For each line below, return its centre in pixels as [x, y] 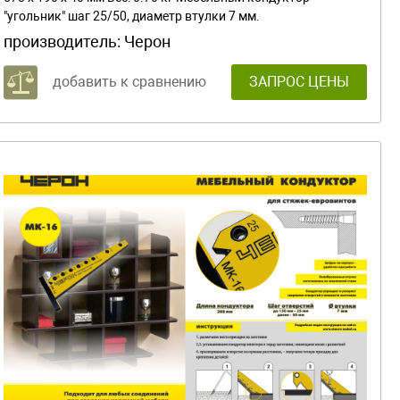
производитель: [64, 41]
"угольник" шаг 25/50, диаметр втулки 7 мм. [132, 16]
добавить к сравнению [129, 81]
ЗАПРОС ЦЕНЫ [299, 81]
